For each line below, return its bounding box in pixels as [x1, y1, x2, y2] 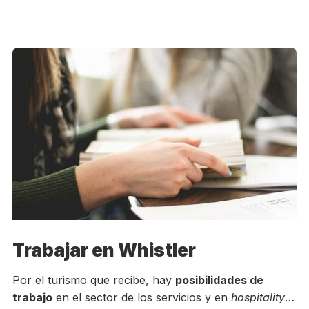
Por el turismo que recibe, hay [12, 273, 175, 287]
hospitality [230, 290, 285, 304]
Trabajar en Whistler [12, 239, 196, 261]
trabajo [12, 290, 52, 304]
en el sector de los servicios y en [52, 290, 231, 304]
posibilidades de [175, 273, 263, 287]
